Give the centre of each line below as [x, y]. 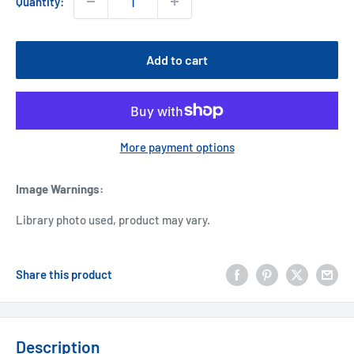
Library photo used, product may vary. [113, 219]
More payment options [177, 147]
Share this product [64, 274]
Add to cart [177, 60]
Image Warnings [58, 189]
